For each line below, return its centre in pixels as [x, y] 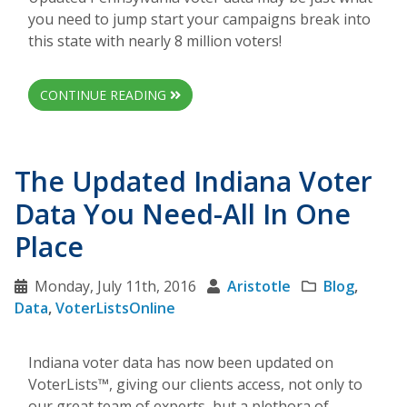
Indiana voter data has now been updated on [181, 362]
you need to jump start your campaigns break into [199, 20]
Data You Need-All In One [183, 214]
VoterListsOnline [115, 308]
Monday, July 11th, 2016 [115, 287]
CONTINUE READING [105, 95]
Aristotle [259, 287]
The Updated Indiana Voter [194, 182]
